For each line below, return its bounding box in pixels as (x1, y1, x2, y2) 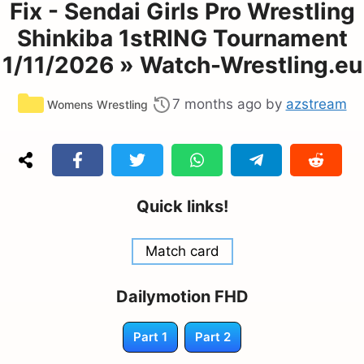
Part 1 (133, 328, 167, 344)
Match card (145, 242, 219, 259)
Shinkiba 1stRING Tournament (16, 24, 348, 52)
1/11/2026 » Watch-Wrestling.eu (2, 50, 362, 79)
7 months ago (171, 95, 262, 112)
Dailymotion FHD (115, 286, 249, 306)
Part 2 (195, 328, 231, 344)
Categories (45, 89, 117, 106)
